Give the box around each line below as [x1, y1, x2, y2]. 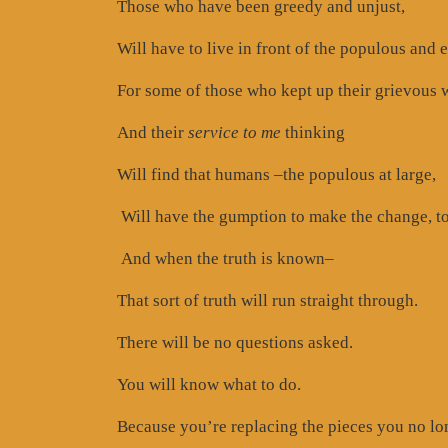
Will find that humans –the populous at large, [117, 164, 436, 184]
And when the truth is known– [117, 248, 334, 268]
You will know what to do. [117, 374, 301, 394]
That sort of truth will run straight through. [117, 290, 418, 310]
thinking [281, 122, 345, 142]
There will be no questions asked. [117, 332, 353, 352]
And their [117, 122, 188, 142]
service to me [188, 122, 281, 142]
